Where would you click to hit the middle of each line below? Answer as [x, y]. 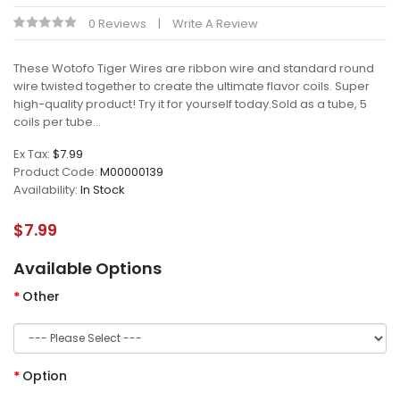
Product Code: [57, 172]
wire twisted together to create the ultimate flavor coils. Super [192, 86]
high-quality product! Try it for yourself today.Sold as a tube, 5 [190, 104]
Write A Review [215, 24]
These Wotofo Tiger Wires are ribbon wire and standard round [194, 68]
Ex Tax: [33, 154]
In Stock [103, 190]
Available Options [87, 268]
